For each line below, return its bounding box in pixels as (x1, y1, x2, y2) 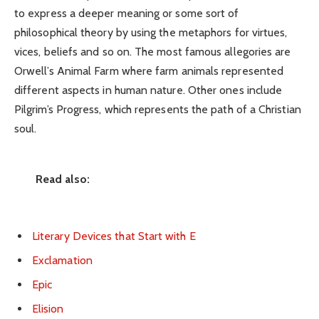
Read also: (36, 172, 90, 186)
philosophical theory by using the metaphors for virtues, (14, 25, 288, 39)
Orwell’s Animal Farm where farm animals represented (14, 63, 284, 78)
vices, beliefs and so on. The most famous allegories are (14, 44, 291, 58)
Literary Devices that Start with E (32, 229, 196, 244)
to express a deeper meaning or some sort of (14, 6, 239, 20)
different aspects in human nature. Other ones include (14, 83, 283, 97)
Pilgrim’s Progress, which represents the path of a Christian (14, 102, 301, 116)
